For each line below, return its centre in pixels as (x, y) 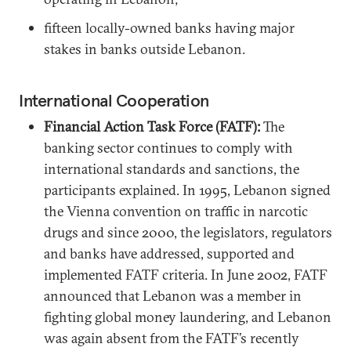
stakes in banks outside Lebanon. (145, 49)
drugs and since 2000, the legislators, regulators (188, 232)
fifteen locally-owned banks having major (169, 27)
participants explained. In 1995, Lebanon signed (187, 190)
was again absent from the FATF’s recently (172, 338)
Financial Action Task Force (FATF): (154, 126)
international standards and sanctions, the (172, 168)
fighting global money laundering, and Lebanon (188, 317)
